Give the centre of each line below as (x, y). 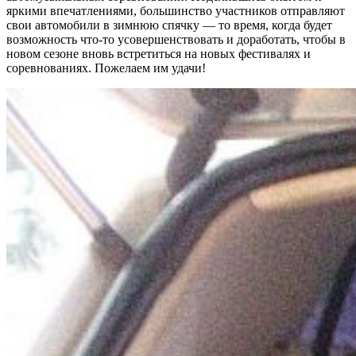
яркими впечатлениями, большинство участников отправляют (176, 10)
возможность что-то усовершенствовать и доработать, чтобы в (176, 39)
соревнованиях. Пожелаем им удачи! (106, 68)
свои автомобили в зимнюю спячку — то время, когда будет (169, 25)
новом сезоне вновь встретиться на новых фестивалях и (159, 53)
